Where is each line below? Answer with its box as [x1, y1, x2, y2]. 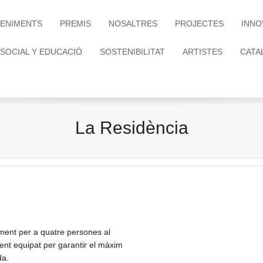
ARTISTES [183, 47, 222, 56]
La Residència [75, 118, 188, 137]
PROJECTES [175, 19, 224, 28]
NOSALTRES [109, 19, 157, 28]
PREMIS [60, 19, 91, 28]
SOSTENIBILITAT [100, 47, 165, 56]
